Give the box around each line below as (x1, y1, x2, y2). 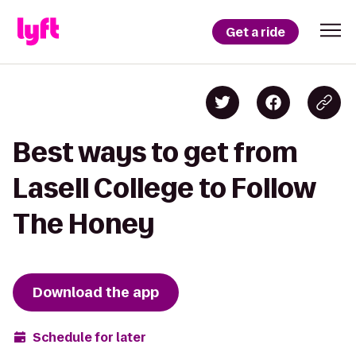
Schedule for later (33, 328, 146, 346)
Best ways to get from (13, 137, 298, 167)
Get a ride (226, 23, 285, 41)
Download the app (33, 283, 159, 302)
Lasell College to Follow (13, 173, 315, 203)
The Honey (13, 209, 154, 238)
